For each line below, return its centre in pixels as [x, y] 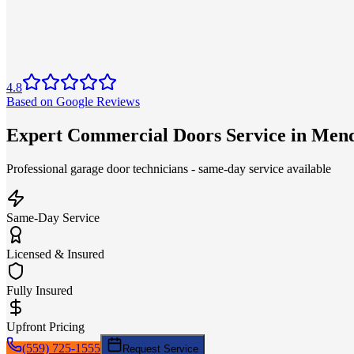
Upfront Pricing [45, 326]
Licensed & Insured [55, 254]
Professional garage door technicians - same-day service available [169, 168]
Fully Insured [40, 290]
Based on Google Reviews [73, 102]
